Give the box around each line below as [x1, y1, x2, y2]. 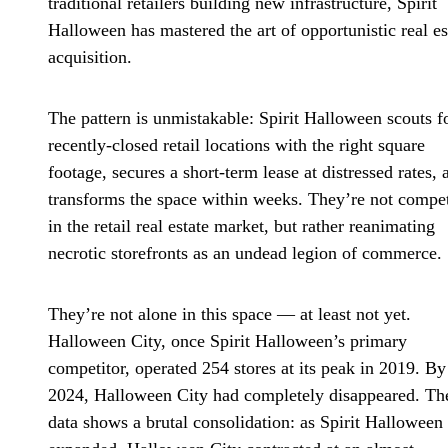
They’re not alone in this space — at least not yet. [48, 303, 411, 324]
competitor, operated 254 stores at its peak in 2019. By [48, 357, 446, 378]
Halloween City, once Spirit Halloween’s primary [48, 330, 407, 351]
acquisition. [48, 46, 132, 67]
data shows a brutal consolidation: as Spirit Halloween [48, 411, 443, 432]
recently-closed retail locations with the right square [48, 134, 425, 155]
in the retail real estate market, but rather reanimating [48, 215, 435, 236]
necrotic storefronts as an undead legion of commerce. [48, 242, 442, 263]
